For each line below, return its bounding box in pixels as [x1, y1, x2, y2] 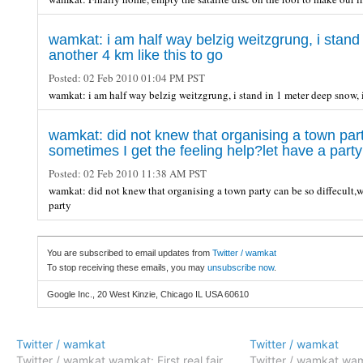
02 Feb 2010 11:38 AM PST [81, 165, 207, 181]
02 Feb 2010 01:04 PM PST [81, 70, 205, 85]
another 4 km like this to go [49, 46, 223, 63]
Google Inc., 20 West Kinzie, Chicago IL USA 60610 [47, 289, 249, 299]
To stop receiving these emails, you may [47, 263, 207, 272]
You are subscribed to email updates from [47, 248, 212, 258]
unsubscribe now [207, 263, 274, 272]
